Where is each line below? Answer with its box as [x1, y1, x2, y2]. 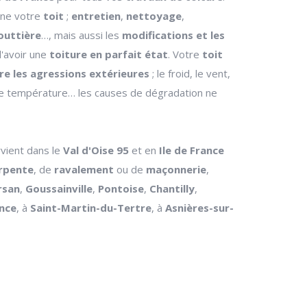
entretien [71, 9, 121, 23]
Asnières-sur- [165, 201, 234, 214]
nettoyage [126, 9, 182, 23]
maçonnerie [146, 162, 206, 176]
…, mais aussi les [41, 28, 122, 42]
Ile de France [159, 143, 224, 157]
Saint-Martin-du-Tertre [30, 201, 151, 214]
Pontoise [98, 182, 144, 195]
